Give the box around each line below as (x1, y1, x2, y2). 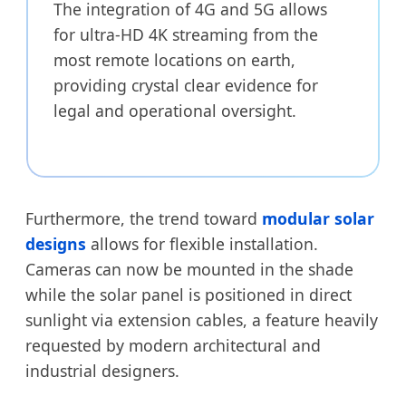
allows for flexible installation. (86, 232, 318, 255)
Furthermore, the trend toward (25, 207, 262, 229)
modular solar (262, 207, 374, 229)
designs (25, 232, 86, 255)
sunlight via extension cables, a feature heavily (25, 308, 378, 331)
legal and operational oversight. (53, 99, 296, 121)
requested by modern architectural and (25, 333, 321, 356)
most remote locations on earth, (53, 48, 295, 71)
